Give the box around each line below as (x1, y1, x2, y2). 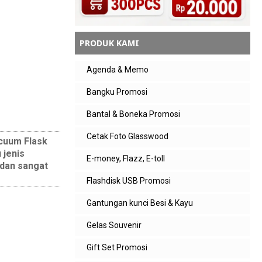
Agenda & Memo (87, 65, 149, 74)
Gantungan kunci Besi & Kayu (87, 198, 193, 208)
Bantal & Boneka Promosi (87, 109, 180, 119)
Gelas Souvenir (87, 220, 142, 230)
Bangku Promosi (87, 87, 147, 96)
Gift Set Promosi (87, 243, 147, 252)
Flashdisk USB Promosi (87, 176, 171, 185)
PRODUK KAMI (80, 38, 139, 49)
